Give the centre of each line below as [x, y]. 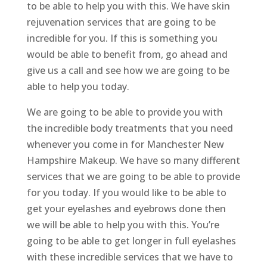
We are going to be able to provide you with [125, 112]
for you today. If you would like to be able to [126, 193]
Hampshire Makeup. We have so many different [133, 161]
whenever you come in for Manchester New [125, 145]
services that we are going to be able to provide [133, 177]
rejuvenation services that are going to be [121, 22]
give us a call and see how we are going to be [128, 71]
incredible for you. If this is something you [122, 38]
